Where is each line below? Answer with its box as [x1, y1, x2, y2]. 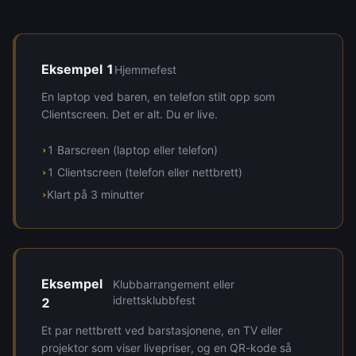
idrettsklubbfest [113, 293, 196, 307]
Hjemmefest [114, 63, 176, 76]
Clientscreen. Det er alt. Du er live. [41, 107, 218, 121]
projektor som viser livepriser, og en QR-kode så [41, 341, 292, 354]
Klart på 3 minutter [47, 188, 144, 201]
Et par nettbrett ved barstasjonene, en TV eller [41, 323, 282, 337]
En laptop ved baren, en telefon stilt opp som [41, 90, 275, 103]
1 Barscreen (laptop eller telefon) [47, 143, 218, 157]
